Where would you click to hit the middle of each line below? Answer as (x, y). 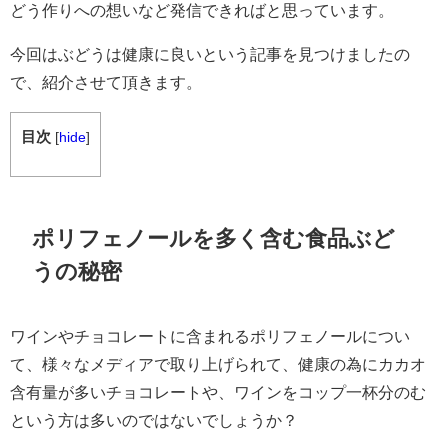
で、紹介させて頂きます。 (106, 82)
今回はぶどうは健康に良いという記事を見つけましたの (210, 54)
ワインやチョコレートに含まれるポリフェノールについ (210, 335)
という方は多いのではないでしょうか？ (154, 419)
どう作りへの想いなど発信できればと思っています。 (202, 10)
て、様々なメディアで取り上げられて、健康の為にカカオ (218, 363)
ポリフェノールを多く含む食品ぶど (214, 238)
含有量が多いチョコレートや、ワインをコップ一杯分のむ (218, 391)
